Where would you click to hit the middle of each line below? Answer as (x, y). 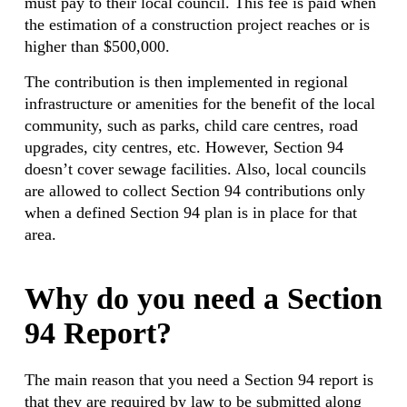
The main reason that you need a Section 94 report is (199, 380)
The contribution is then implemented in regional (186, 82)
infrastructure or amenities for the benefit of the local (199, 104)
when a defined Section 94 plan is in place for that (190, 213)
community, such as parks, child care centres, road (191, 125)
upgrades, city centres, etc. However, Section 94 (184, 147)
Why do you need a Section (203, 298)
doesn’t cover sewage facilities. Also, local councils (195, 169)
